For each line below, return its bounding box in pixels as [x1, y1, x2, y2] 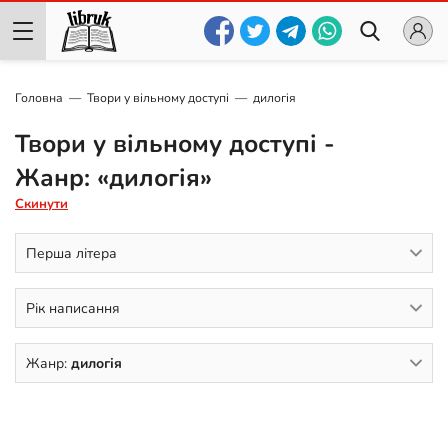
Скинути [15, 195, 68, 213]
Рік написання [26, 298, 120, 318]
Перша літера [26, 243, 117, 263]
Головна [15, 90, 63, 106]
